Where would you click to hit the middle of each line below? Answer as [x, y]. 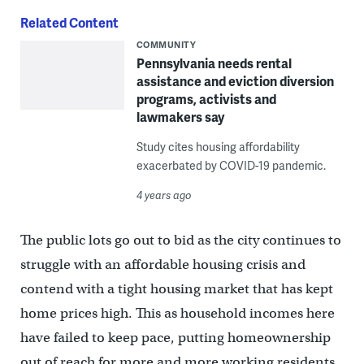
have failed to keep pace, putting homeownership [175, 338]
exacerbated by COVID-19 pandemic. [231, 166]
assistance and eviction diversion [235, 81]
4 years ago [164, 195]
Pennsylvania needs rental [214, 63]
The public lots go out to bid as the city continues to [180, 240]
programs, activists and [206, 99]
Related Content [69, 23]
